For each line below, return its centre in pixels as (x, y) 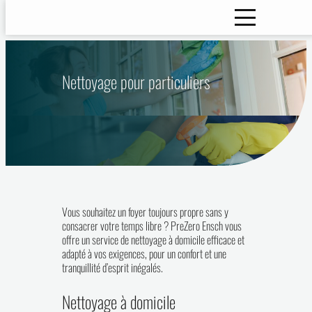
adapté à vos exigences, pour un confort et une (144, 253)
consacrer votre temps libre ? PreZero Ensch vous (152, 226)
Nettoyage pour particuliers (136, 81)
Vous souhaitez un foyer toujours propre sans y (145, 212)
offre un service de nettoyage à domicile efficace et (153, 240)
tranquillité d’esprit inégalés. (112, 267)
